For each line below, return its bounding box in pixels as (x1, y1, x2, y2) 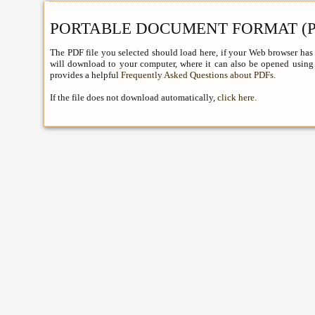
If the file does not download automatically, (50, 91, 217, 103)
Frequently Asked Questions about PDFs (121, 69, 274, 80)
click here (217, 91, 255, 103)
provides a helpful (50, 69, 121, 80)
